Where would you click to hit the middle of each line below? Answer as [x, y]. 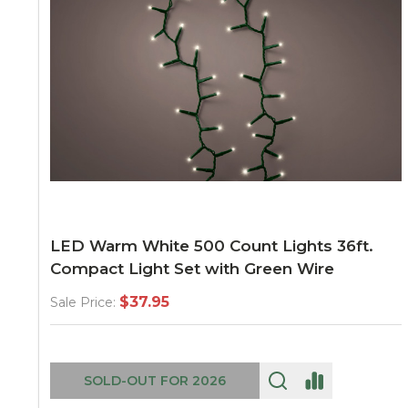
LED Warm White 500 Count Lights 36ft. [212, 246]
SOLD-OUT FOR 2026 [155, 381]
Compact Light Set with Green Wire [192, 269]
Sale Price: [83, 302]
